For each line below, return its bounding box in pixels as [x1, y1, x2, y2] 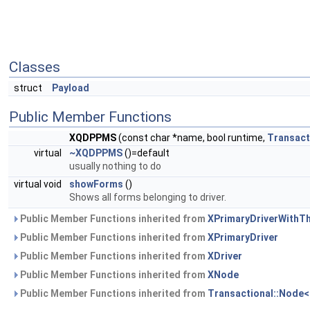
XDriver [208, 250, 242, 262]
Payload [52, 82, 89, 93]
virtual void [14, 178, 64, 190]
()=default [122, 147, 170, 158]
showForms [69, 178, 123, 190]
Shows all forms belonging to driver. [69, 191, 226, 203]
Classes [9, 58, 60, 75]
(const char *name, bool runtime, [116, 131, 267, 143]
